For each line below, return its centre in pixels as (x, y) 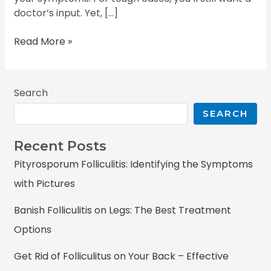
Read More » (43, 41)
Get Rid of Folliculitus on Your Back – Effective (122, 256)
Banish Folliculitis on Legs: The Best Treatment (123, 211)
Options (33, 230)
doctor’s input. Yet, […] (66, 13)
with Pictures (45, 184)
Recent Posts (60, 146)
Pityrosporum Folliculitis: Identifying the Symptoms (134, 165)
